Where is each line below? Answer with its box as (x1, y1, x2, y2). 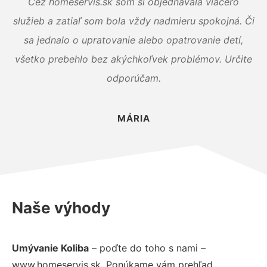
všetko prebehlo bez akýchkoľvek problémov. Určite (15, 52, 252, 65)
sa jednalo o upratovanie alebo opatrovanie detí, (24, 33, 243, 46)
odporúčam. (106, 72, 161, 84)
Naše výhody (12, 198, 110, 217)
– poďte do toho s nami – (89, 241, 206, 254)
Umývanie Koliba (12, 241, 89, 254)
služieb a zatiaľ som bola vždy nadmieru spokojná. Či (13, 14, 254, 27)
